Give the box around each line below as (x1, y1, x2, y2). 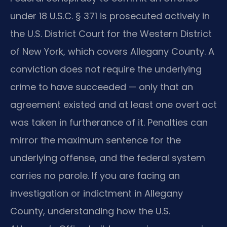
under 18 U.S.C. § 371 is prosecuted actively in (10, 9, 210, 22)
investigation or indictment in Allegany (10, 186, 183, 200)
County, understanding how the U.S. (10, 204, 170, 217)
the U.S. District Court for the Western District (10, 27, 212, 40)
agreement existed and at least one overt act (10, 98, 217, 111)
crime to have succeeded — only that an (10, 80, 193, 93)
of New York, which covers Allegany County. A (10, 45, 214, 58)
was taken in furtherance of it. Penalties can (10, 116, 208, 129)
